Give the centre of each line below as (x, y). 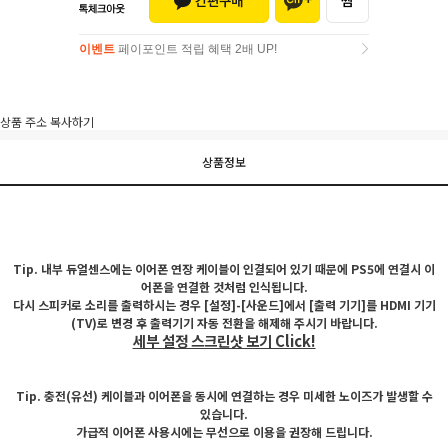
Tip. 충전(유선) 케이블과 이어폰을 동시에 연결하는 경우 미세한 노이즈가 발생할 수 (224, 395)
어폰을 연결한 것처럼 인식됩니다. (224, 286)
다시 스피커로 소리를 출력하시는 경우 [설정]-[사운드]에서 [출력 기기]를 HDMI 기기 (224, 304)
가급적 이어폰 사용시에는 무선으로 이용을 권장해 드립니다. (224, 431)
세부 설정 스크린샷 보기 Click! (224, 340)
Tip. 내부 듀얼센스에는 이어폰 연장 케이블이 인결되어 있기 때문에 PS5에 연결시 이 (224, 268)
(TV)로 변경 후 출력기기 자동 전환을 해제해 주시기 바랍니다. (224, 322)
